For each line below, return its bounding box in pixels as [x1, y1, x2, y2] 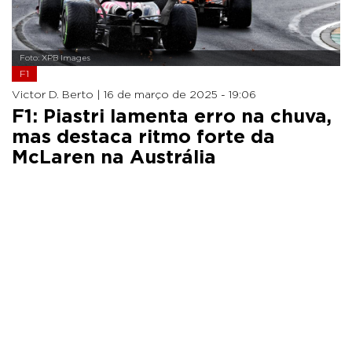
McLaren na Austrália [12, 148, 216, 167]
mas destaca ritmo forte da [12, 127, 275, 147]
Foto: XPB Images [20, 53, 90, 62]
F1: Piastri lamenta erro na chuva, [12, 107, 332, 126]
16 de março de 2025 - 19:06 [104, 89, 256, 101]
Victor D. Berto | [12, 89, 104, 101]
